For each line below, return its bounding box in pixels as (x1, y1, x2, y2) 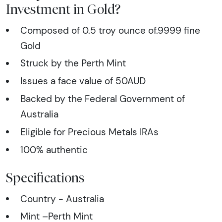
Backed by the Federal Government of (20, 92, 185, 105)
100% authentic (20, 143, 88, 156)
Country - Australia (20, 192, 104, 205)
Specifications (6, 169, 85, 185)
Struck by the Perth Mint (20, 57, 126, 69)
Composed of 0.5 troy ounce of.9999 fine (20, 24, 200, 36)
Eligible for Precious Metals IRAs (20, 125, 159, 138)
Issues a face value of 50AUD (20, 75, 146, 87)
